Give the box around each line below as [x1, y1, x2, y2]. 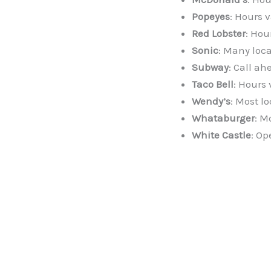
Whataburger [192, 112, 255, 125]
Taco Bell [192, 78, 233, 91]
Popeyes [192, 10, 230, 23]
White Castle [192, 129, 251, 142]
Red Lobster [192, 27, 246, 40]
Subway [192, 61, 229, 74]
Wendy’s [192, 95, 230, 108]
